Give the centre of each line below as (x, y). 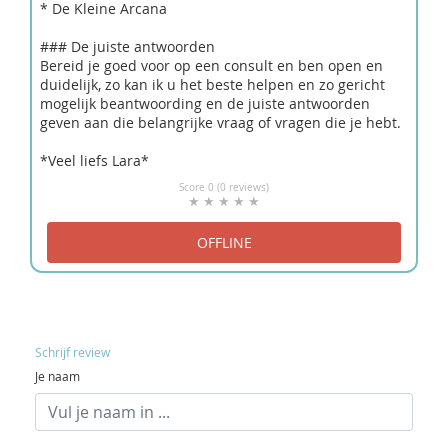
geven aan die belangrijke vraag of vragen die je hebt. (220, 122)
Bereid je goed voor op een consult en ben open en (211, 65)
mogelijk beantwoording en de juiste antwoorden (205, 103)
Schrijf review (72, 351)
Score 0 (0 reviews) (224, 187)
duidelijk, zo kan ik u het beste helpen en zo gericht (212, 84)
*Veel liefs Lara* (94, 160)
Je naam (57, 375)
